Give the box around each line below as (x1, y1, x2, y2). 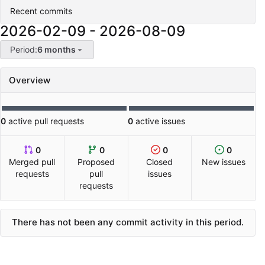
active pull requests (6, 116, 84, 127)
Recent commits (10, 6, 72, 17)
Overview (9, 75, 50, 86)
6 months (37, 44, 76, 55)
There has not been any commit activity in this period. (12, 216, 244, 228)
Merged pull (9, 157, 56, 167)
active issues (133, 116, 185, 127)
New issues (201, 157, 245, 167)
